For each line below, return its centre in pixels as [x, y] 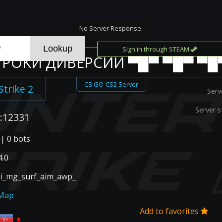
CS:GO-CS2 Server [111, 84]
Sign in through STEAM [157, 49]
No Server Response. [111, 28]
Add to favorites [170, 211]
